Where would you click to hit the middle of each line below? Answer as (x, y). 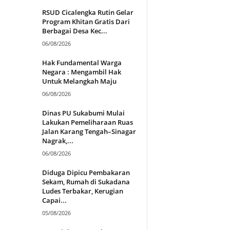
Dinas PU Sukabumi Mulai (83, 113)
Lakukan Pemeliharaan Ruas (87, 122)
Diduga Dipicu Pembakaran (86, 172)
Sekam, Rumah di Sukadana (86, 181)
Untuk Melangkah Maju (79, 81)
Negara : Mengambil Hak (81, 72)
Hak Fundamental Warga (82, 62)
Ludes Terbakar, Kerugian (82, 191)
